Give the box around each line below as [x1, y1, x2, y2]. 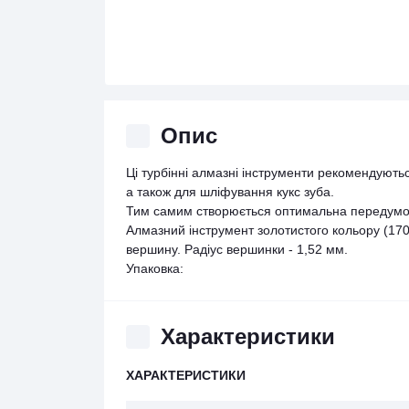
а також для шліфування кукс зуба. [126, 184, 334, 199]
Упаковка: [126, 261, 184, 276]
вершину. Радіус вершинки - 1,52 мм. [126, 242, 348, 257]
